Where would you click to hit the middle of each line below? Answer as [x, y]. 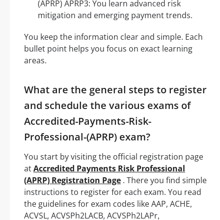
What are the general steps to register [115, 89]
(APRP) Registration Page [72, 180]
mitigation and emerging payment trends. [115, 15]
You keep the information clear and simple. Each [113, 37]
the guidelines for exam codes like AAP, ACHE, [108, 204]
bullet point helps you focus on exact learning [108, 48]
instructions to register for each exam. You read [113, 192]
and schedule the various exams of [107, 105]
